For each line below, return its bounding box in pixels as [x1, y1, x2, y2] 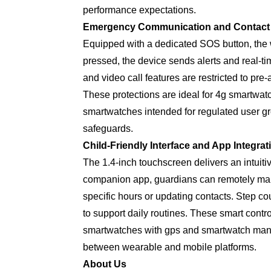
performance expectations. [83, 5, 196, 16]
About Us [83, 259, 126, 270]
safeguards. [83, 123, 133, 134]
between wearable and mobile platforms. [83, 242, 256, 253]
